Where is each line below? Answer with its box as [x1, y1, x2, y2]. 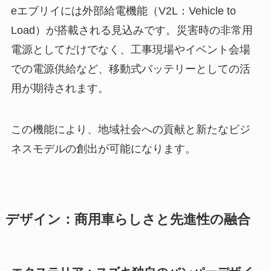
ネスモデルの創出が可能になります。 [10, 142, 196, 155]
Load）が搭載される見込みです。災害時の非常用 [10, 24, 253, 36]
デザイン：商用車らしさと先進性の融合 [5, 212, 250, 227]
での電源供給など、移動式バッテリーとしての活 [10, 62, 250, 75]
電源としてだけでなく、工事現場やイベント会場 [10, 43, 250, 56]
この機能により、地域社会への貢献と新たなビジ [10, 123, 250, 135]
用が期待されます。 [10, 82, 109, 94]
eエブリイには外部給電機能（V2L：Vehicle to [10, 4, 236, 17]
